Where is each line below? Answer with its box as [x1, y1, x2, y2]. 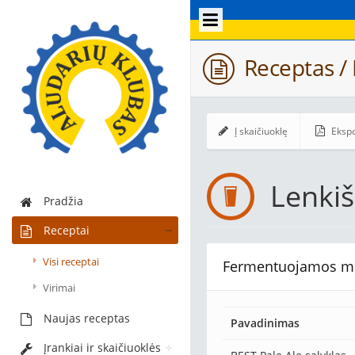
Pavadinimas [231, 315, 300, 330]
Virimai [43, 280, 75, 295]
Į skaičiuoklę [232, 124, 288, 138]
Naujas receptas [44, 310, 130, 326]
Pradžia [44, 193, 83, 208]
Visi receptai [43, 254, 99, 269]
